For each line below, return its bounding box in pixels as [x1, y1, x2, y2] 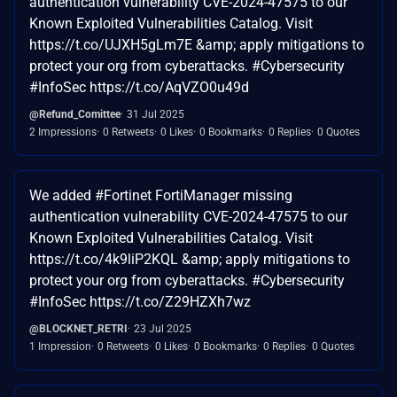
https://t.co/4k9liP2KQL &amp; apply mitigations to [29, 250, 350, 268]
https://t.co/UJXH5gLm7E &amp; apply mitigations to [29, 35, 364, 53]
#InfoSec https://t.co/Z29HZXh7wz [29, 292, 251, 310]
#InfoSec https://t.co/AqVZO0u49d [29, 78, 249, 96]
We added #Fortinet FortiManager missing [29, 186, 292, 204]
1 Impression [29, 339, 91, 353]
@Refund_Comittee [29, 107, 121, 121]
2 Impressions [29, 125, 97, 138]
